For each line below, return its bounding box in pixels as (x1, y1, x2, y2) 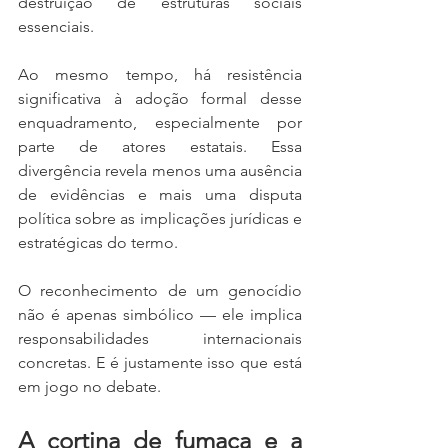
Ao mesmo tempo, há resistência (18, 65, 302, 84)
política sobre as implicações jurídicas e (18, 209, 302, 228)
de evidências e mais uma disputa (18, 185, 302, 204)
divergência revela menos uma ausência (18, 161, 302, 180)
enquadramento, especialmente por (18, 113, 302, 132)
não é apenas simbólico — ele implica (18, 305, 302, 324)
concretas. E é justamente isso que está (18, 353, 302, 372)
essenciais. (18, 17, 94, 36)
